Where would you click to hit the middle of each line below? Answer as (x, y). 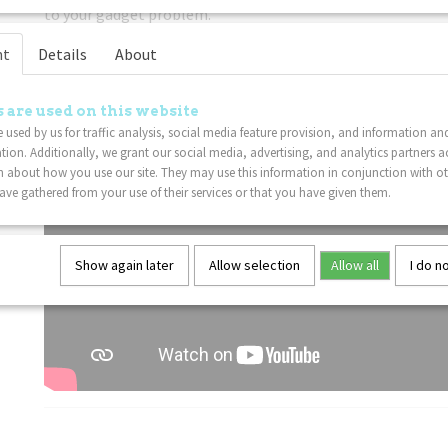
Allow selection (254, 265)
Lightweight (88, 46)
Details (62, 54)
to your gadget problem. (127, 14)
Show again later (124, 265)
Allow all (355, 265)
